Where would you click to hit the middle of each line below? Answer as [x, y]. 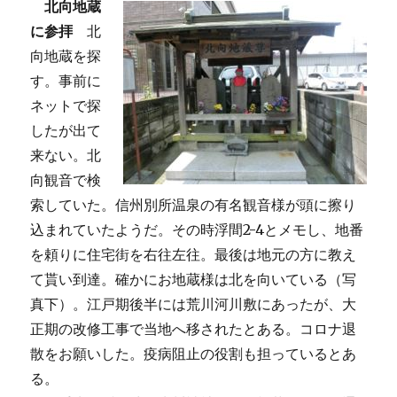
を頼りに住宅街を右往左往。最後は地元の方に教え [194, 254]
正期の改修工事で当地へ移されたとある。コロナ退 [194, 329]
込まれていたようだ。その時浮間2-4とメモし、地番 [197, 230]
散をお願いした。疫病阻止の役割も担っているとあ [194, 354]
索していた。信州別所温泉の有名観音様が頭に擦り [194, 205]
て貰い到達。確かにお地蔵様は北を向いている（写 [194, 279]
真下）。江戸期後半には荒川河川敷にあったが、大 [194, 304]
